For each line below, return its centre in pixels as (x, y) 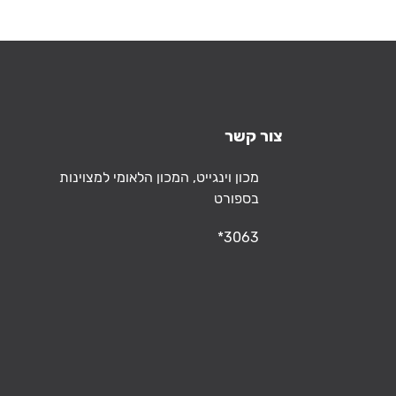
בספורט (236, 198)
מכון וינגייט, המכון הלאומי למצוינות (159, 177)
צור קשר (254, 136)
